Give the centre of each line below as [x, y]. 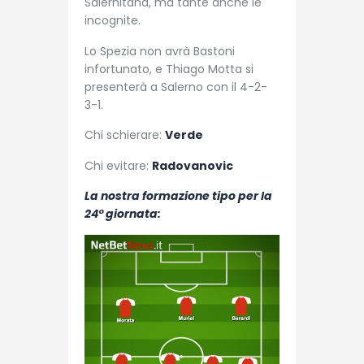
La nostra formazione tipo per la [178, 195]
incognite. [113, 21]
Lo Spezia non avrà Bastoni [160, 51]
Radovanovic [193, 165]
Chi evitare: [118, 165]
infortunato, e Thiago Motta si [169, 69]
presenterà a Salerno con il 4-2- [176, 87]
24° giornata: [123, 213]
